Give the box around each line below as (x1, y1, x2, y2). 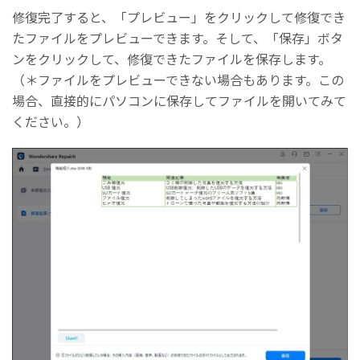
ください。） (12, 112, 89, 132)
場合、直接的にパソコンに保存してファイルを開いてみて (12, 91, 346, 111)
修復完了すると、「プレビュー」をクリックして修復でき (12, 7, 346, 27)
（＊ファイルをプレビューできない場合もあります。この (12, 70, 344, 90)
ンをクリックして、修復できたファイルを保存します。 (12, 49, 331, 69)
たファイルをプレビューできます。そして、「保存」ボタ (12, 28, 343, 48)
